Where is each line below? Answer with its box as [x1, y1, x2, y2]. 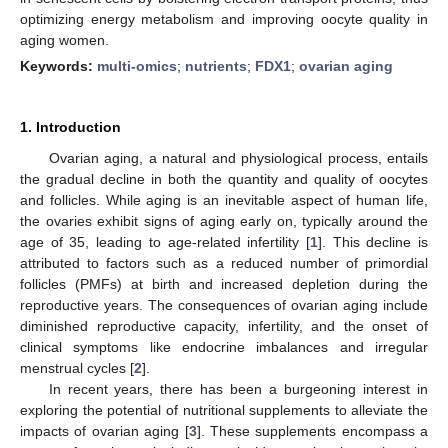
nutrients [185, 57, 247, 74]
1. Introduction [20, 118, 121, 135]
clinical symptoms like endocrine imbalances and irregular [20, 338, 428, 355]
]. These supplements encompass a [196, 422, 428, 439]
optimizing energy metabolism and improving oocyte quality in [20, 10, 428, 27]
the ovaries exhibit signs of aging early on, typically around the [20, 212, 428, 229]
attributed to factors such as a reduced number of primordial [20, 254, 428, 271]
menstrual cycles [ [20, 359, 134, 376]
